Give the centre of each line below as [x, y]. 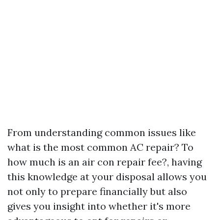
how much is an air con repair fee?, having [105, 162]
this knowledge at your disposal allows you [107, 176]
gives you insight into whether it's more [99, 206]
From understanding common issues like [102, 132]
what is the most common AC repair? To [100, 147]
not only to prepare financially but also [97, 191]
